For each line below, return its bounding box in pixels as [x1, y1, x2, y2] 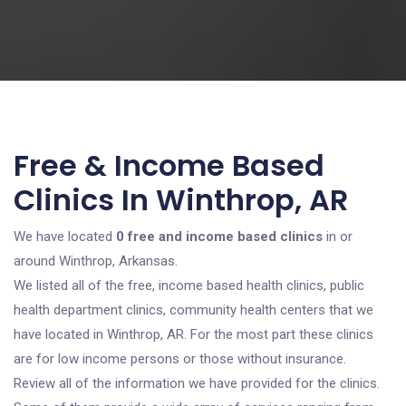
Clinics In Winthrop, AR [14, 179, 348, 220]
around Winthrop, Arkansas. [14, 253, 178, 269]
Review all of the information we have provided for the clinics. [14, 375, 380, 391]
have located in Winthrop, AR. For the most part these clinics [14, 326, 373, 343]
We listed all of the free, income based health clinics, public [14, 277, 364, 294]
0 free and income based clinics [116, 228, 323, 245]
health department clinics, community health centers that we [14, 302, 373, 318]
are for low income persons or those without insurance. [14, 351, 346, 367]
